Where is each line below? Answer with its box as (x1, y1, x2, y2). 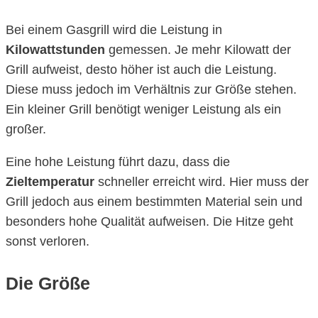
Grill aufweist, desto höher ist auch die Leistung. (6, 62, 277, 77)
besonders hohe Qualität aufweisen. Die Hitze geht (6, 214, 293, 229)
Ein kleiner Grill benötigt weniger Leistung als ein (6, 102, 281, 116)
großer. (6, 122, 46, 136)
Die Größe (6, 273, 90, 293)
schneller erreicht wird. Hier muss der (94, 175, 309, 189)
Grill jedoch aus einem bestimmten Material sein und (6, 194, 302, 209)
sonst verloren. (6, 234, 89, 248)
